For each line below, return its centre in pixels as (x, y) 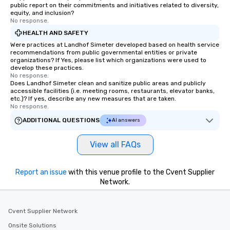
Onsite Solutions (32, 225)
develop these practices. (47, 68)
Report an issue (41, 172)
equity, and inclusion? (42, 13)
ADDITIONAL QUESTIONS (61, 120)
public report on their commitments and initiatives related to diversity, (114, 5)
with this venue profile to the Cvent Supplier (141, 172)
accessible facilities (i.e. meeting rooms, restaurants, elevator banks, (112, 91)
